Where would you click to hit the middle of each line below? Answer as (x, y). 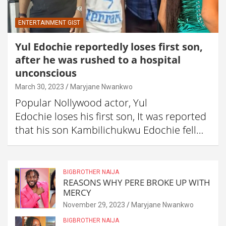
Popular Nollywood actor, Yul (81, 103)
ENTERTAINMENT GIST (49, 23)
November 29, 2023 (94, 205)
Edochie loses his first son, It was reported (111, 117)
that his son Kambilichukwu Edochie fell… (109, 130)
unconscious (46, 73)
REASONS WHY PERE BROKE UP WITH (137, 183)
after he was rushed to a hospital (98, 60)
